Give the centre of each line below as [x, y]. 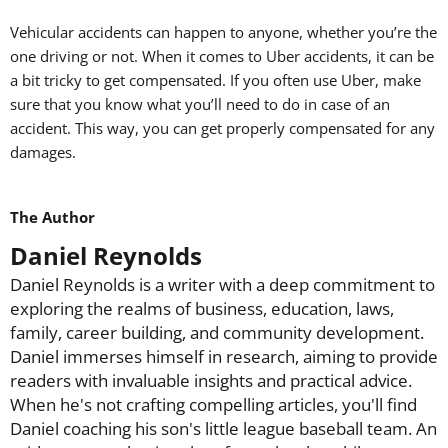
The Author [52, 216]
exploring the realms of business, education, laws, [202, 308]
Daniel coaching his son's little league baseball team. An [223, 428]
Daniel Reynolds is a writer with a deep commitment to [222, 284]
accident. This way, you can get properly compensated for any [222, 128]
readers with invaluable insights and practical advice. [211, 380]
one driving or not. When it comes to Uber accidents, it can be [222, 56]
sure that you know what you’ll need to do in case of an [200, 104]
